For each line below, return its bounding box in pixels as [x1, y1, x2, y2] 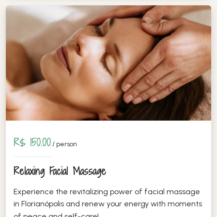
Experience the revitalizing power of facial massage [14, 186, 200, 196]
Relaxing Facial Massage [14, 164, 106, 178]
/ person [51, 139, 77, 148]
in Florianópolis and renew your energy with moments [14, 199, 202, 208]
